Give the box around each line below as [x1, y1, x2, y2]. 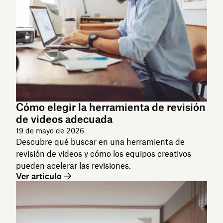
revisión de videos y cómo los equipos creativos [16, 148, 191, 159]
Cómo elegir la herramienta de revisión [16, 101, 206, 113]
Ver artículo [16, 171, 62, 181]
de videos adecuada [16, 112, 112, 125]
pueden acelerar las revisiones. [16, 160, 131, 171]
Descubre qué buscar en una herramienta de [16, 136, 185, 147]
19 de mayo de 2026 [16, 126, 84, 135]
